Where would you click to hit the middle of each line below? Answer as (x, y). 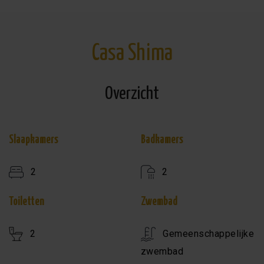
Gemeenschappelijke (209, 233)
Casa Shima (132, 54)
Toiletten (27, 202)
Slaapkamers (34, 140)
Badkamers (162, 140)
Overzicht (132, 93)
